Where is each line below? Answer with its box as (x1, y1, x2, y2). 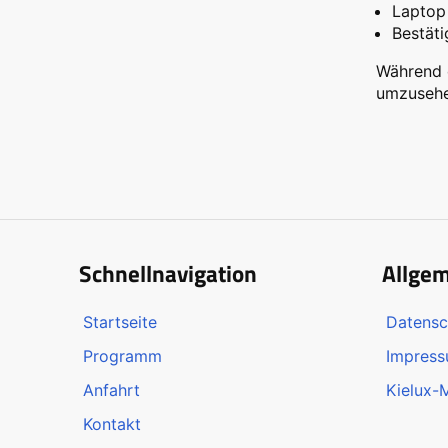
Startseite (83, 311, 158, 332)
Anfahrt (83, 379, 141, 400)
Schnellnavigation (79, 255, 258, 291)
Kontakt (83, 413, 142, 434)
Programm (83, 345, 163, 366)
